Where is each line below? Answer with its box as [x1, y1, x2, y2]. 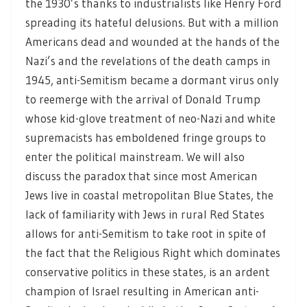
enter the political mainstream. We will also [25, 149, 245, 164]
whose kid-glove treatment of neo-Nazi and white [25, 111, 275, 126]
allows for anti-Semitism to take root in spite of [25, 226, 266, 241]
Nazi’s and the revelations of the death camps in [25, 53, 271, 69]
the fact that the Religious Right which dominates [25, 245, 280, 260]
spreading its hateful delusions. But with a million [25, 15, 279, 30]
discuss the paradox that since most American [25, 169, 258, 184]
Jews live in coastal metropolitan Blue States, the [25, 188, 273, 203]
